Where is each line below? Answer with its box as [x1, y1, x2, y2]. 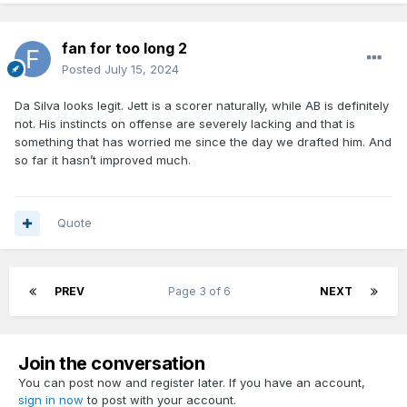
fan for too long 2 [62, 39, 187, 58]
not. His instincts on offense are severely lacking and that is [15, 116, 355, 132]
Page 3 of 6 [168, 284, 236, 299]
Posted [62, 62, 104, 77]
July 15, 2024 [104, 62, 179, 77]
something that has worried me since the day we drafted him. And [15, 134, 392, 150]
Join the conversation [18, 352, 205, 375]
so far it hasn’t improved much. [15, 153, 194, 168]
